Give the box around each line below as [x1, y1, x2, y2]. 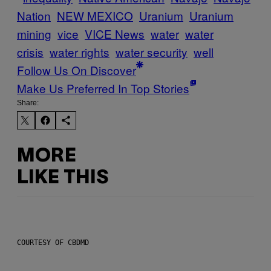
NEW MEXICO [57, 7, 133, 24]
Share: [17, 99, 39, 108]
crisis [17, 44, 44, 60]
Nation [17, 7, 51, 24]
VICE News [85, 25, 145, 42]
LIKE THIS [17, 169, 108, 187]
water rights [50, 44, 109, 60]
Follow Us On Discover [17, 62, 136, 79]
